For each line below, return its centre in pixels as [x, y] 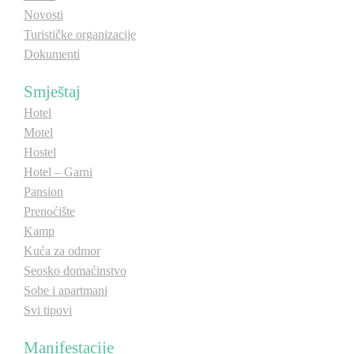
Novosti [43, 15]
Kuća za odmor [62, 251]
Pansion [43, 192]
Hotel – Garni [58, 172]
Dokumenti [52, 54]
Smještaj [52, 91]
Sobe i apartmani [66, 290]
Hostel [40, 152]
